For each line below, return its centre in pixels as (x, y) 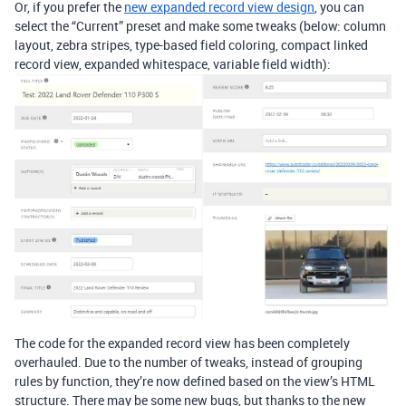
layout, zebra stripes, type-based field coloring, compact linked (191, 44)
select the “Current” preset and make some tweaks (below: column (200, 25)
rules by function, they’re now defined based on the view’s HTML (195, 381)
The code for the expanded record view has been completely (182, 343)
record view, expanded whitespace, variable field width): (173, 63)
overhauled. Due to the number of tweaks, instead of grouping (188, 362)
